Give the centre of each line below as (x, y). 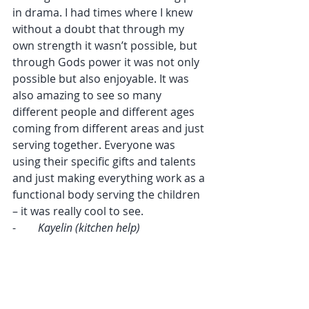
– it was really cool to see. (78, 211)
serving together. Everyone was (95, 145)
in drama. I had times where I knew (104, 12)
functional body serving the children (108, 195)
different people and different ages (105, 112)
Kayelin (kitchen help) (89, 228)
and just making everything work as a (110, 178)
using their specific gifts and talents (106, 161)
